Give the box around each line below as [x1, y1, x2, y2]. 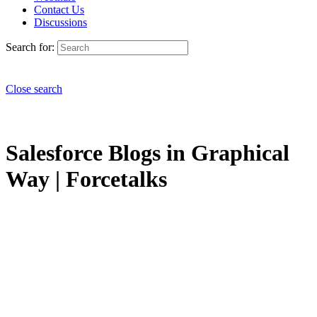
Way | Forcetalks [6, 166, 167, 192]
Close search [6, 83, 62, 95]
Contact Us [34, 4, 84, 16]
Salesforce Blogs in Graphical [6, 140, 289, 166]
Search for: [6, 41, 54, 53]
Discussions [34, 16, 87, 28]
